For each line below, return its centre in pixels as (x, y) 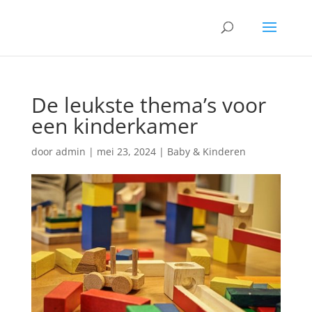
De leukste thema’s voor (148, 105)
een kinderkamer (114, 126)
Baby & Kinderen (206, 151)
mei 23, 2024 (126, 151)
